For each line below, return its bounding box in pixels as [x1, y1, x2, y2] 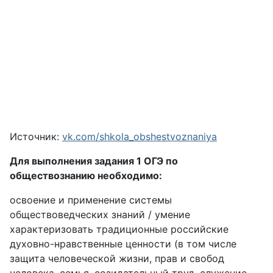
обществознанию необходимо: [10, 169, 162, 182]
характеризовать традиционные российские [10, 223, 229, 235]
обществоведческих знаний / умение [10, 208, 190, 221]
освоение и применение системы [10, 194, 172, 206]
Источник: [10, 130, 62, 143]
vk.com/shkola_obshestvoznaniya [62, 130, 217, 143]
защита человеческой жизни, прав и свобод [10, 252, 224, 264]
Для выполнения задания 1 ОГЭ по [10, 155, 178, 167]
